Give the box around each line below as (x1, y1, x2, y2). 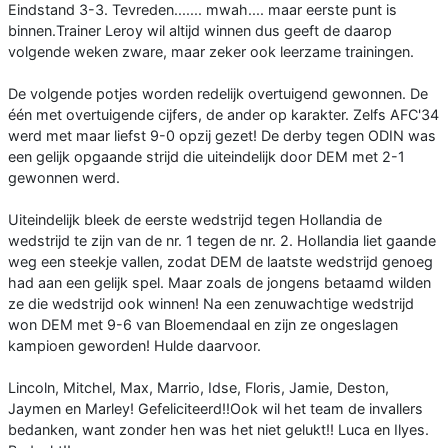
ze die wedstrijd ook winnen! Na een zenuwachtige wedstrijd (8, 294, 414, 312)
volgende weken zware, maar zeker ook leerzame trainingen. (8, 42, 414, 60)
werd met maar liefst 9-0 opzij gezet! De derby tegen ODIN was (8, 126, 436, 144)
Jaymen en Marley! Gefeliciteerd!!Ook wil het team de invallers (8, 399, 423, 417)
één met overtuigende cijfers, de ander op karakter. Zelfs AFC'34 (8, 105, 439, 123)
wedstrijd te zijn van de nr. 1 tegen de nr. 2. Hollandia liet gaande (8, 231, 436, 249)
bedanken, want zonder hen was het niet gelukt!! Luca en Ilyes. (8, 420, 429, 438)
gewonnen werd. (8, 168, 120, 186)
